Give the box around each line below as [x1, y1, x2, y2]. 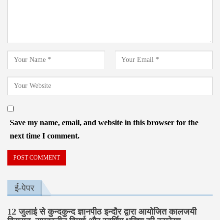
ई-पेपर [15, 183, 34, 193]
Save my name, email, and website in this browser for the [10, 118, 198, 127]
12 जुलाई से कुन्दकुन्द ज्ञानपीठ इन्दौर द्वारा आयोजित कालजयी [7, 206, 196, 217]
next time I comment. [10, 131, 80, 140]
